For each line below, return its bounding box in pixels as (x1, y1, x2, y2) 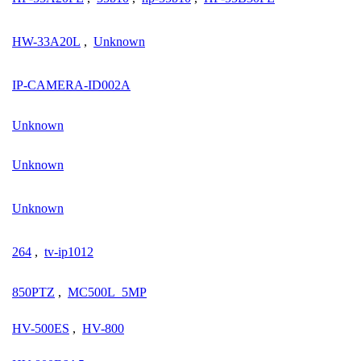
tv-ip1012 (44, 244, 93, 259)
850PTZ (12, 284, 55, 299)
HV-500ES (12, 321, 69, 335)
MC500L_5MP (68, 284, 147, 299)
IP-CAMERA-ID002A (12, 77, 131, 92)
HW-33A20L (12, 34, 81, 48)
